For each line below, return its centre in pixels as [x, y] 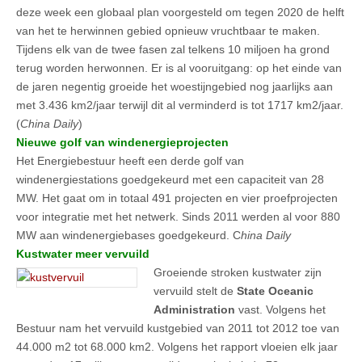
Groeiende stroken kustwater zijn [238, 272]
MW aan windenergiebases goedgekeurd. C [128, 235]
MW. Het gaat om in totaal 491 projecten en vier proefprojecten [177, 198]
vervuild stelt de [195, 290]
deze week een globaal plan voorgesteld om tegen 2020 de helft [180, 12]
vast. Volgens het [280, 309]
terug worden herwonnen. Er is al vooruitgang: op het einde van [179, 67]
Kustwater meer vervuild [83, 253]
